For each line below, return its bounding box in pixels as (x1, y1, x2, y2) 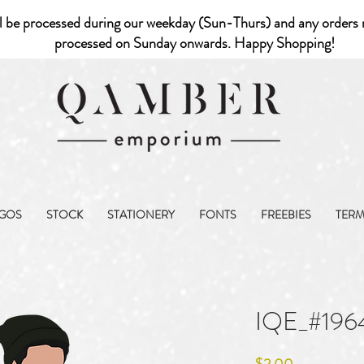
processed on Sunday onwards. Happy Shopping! (54, 32, 338, 54)
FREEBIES (261, 206, 311, 223)
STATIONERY (107, 206, 175, 223)
